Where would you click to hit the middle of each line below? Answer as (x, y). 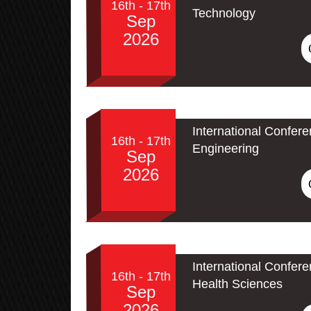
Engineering (226, 149)
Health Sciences (237, 284)
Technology (224, 14)
